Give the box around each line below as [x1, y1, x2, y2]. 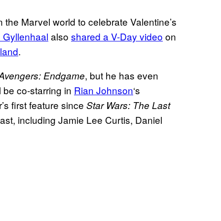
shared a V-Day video [71, 29, 163, 43]
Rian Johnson [74, 83, 133, 97]
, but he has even [85, 68, 158, 82]
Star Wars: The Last [86, 98, 170, 111]
